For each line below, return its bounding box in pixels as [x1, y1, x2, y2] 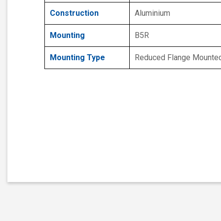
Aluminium [135, 8, 170, 18]
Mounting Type [50, 52, 105, 62]
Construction [50, 8, 99, 18]
